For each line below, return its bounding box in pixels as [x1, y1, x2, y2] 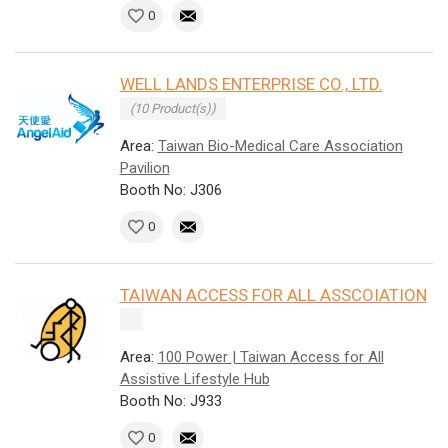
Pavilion [119, 159, 170, 178]
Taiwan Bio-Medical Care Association [157, 137, 403, 156]
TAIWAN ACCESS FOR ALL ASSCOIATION [119, 285, 427, 306]
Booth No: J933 [119, 392, 222, 411]
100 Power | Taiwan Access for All [157, 348, 384, 367]
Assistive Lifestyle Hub [119, 370, 270, 389]
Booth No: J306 [119, 181, 222, 200]
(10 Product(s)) [129, 101, 216, 117]
